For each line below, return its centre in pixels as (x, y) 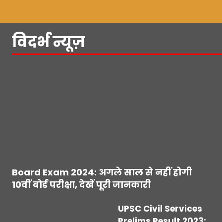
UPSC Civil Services (160, 208)
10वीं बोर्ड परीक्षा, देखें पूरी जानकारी (81, 184)
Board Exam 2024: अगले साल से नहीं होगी (102, 172)
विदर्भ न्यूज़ (49, 42)
